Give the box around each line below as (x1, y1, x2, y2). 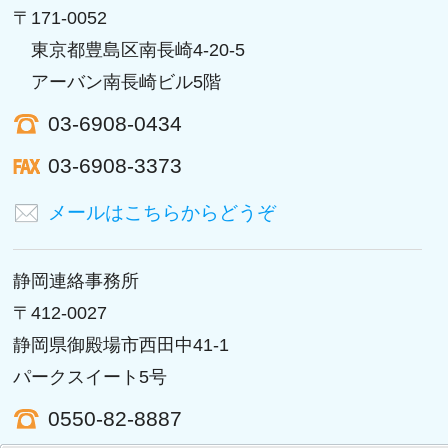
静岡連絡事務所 (13, 271, 140, 292)
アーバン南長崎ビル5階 (13, 72, 222, 93)
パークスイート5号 (13, 367, 168, 388)
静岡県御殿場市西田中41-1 (13, 335, 230, 356)
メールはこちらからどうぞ (48, 202, 277, 224)
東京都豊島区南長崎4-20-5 (13, 40, 246, 61)
